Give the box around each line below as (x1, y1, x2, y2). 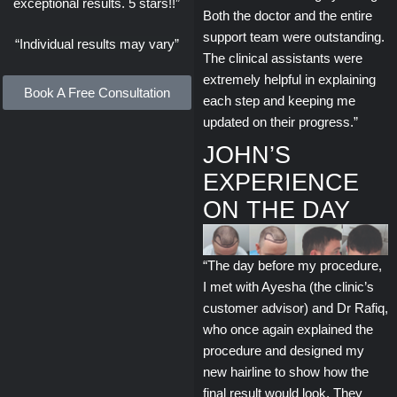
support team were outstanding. (202, 28, 385, 44)
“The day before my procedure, (202, 258, 382, 274)
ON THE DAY (202, 196, 350, 223)
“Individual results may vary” (14, 36, 179, 52)
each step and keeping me (202, 92, 355, 108)
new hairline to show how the (202, 364, 369, 380)
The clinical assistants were (202, 50, 362, 66)
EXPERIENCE (202, 168, 359, 196)
